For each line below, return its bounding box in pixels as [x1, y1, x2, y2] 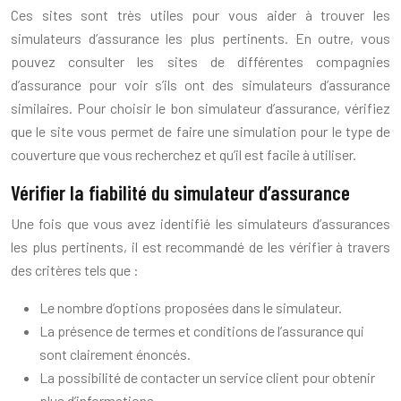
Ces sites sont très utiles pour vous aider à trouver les [11, 6, 390, 24]
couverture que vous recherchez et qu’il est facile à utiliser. [11, 146, 356, 164]
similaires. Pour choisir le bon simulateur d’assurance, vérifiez [11, 99, 390, 117]
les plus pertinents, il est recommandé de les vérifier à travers [11, 238, 390, 256]
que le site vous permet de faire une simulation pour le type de [11, 123, 390, 141]
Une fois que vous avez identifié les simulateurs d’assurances [11, 215, 390, 233]
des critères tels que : [11, 261, 139, 279]
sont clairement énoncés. [39, 346, 191, 363]
